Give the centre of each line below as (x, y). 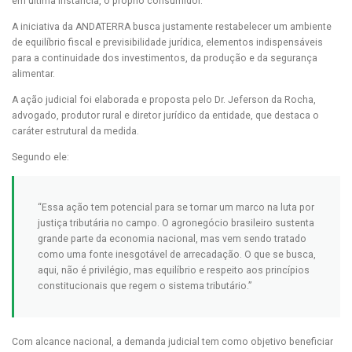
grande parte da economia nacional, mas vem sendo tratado (172, 238)
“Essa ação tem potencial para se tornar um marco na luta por (176, 207)
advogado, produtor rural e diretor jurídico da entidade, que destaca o (165, 116)
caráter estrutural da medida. (75, 132)
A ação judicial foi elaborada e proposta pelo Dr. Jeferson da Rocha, (164, 100)
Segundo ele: (40, 158)
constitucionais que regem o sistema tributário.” (145, 286)
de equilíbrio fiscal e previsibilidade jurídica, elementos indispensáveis (167, 43)
